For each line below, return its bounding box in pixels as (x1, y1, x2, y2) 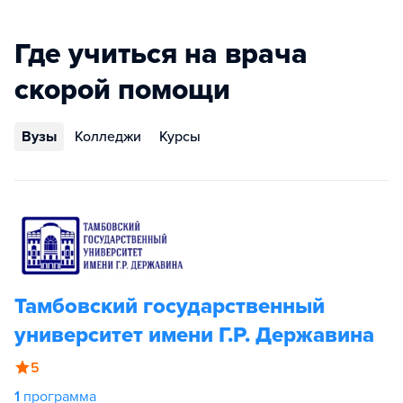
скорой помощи (14, 73, 230, 107)
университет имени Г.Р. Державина (14, 322, 374, 348)
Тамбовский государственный (14, 293, 325, 319)
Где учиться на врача (14, 37, 308, 71)
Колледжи (75, 128, 141, 146)
